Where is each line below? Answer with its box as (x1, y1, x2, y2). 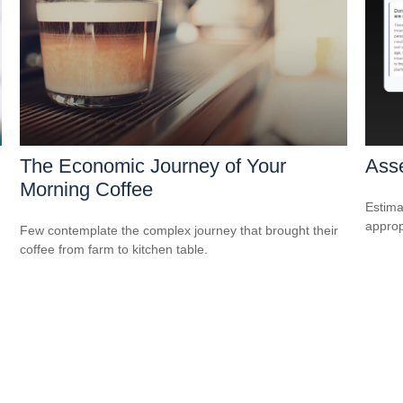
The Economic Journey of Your (20, 154, 287, 177)
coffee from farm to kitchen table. (20, 241, 209, 256)
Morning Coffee (20, 177, 154, 201)
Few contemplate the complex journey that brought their (20, 222, 339, 237)
